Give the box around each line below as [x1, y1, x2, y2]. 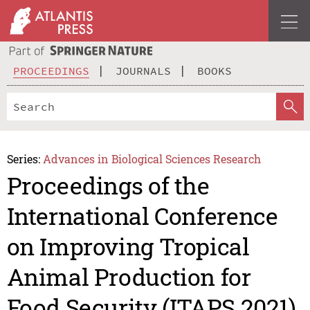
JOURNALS [116, 63, 171, 77]
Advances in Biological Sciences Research [43, 151, 262, 166]
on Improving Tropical [6, 230, 250, 262]
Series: [6, 151, 40, 166]
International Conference [6, 200, 278, 232]
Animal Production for [6, 261, 251, 293]
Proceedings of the [6, 170, 210, 201]
